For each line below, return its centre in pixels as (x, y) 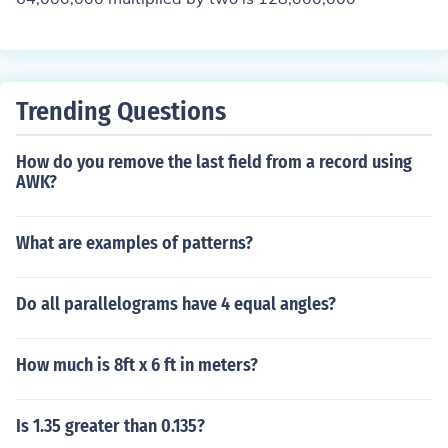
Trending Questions (121, 111)
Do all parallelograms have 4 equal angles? (176, 304)
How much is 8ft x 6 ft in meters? (137, 365)
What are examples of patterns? (134, 243)
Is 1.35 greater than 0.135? (110, 426)
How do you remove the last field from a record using (214, 162)
